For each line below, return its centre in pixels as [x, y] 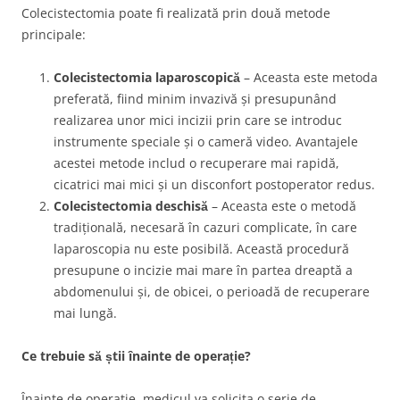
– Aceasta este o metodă [282, 206]
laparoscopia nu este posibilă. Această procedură [201, 249]
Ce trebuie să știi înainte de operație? [136, 356]
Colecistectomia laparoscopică [147, 77]
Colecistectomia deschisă [131, 206]
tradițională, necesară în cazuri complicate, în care [205, 227]
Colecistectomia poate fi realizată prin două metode [176, 13]
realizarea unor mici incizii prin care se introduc [198, 120]
